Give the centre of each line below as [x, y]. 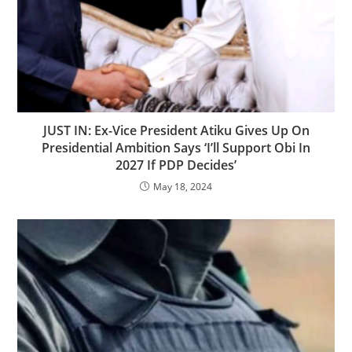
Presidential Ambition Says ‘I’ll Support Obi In [176, 147]
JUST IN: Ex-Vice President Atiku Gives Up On [176, 130]
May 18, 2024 [183, 186]
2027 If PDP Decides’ [176, 165]
